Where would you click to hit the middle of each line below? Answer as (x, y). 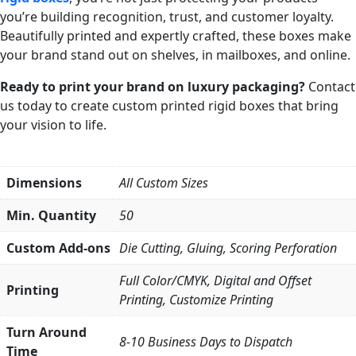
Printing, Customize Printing (196, 299)
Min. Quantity (51, 215)
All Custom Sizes (164, 182)
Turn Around (46, 332)
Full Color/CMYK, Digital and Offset (215, 280)
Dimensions (44, 182)
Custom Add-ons (58, 248)
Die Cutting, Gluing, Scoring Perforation (228, 248)
